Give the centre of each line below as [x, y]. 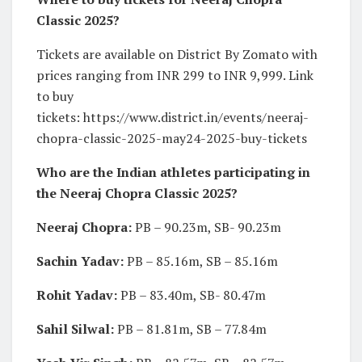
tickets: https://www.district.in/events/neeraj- [173, 117]
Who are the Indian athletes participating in [173, 172]
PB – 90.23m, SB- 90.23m [208, 227]
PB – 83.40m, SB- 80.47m [193, 295]
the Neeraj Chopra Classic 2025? [137, 193]
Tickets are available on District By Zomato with [177, 54]
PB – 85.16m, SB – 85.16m [202, 261]
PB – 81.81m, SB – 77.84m [190, 328]
